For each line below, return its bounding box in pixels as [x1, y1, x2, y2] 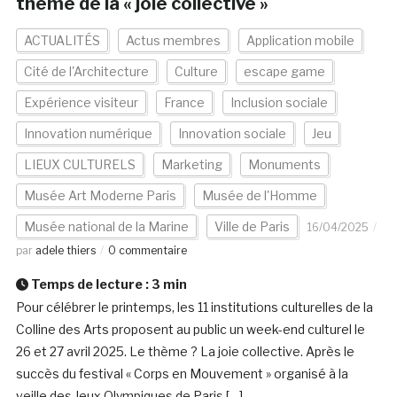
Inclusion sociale [230, 95, 328, 111]
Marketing [160, 157, 222, 173]
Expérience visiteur [23, 95, 138, 111]
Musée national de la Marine [23, 219, 189, 235]
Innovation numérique [23, 126, 152, 142]
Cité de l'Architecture [23, 64, 149, 80]
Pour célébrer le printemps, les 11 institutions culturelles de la [15, 300, 373, 315]
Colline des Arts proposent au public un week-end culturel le [15, 322, 365, 338]
